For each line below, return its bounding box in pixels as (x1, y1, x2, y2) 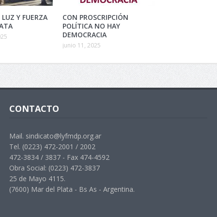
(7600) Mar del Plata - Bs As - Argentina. (9, 184, 135, 194)
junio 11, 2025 (62, 41, 101, 49)
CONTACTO (9, 102, 59, 114)
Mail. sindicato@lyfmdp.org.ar (9, 131, 101, 140)
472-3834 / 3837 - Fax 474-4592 (9, 152, 109, 162)
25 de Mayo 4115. (9, 173, 65, 183)
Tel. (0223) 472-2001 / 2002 (9, 141, 95, 151)
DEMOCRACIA (62, 30, 107, 39)
